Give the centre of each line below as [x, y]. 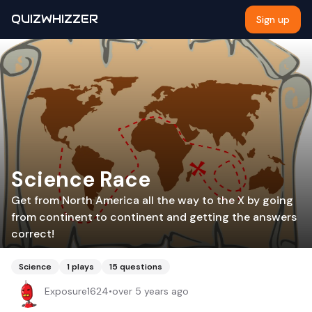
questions [141, 267]
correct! [33, 234]
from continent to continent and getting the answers [154, 217]
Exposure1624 [77, 291]
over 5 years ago [150, 291]
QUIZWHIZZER [55, 19]
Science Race [81, 179]
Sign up [273, 19]
